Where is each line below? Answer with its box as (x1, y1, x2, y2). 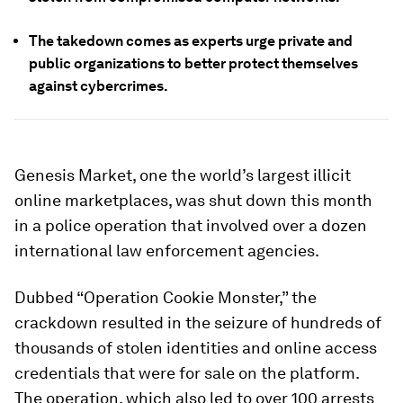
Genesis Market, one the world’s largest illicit (14, 166, 351, 184)
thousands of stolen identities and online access (14, 338, 377, 357)
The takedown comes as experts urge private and (29, 32, 353, 49)
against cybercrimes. (29, 77, 168, 94)
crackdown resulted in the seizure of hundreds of (14, 313, 381, 332)
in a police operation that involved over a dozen (14, 216, 367, 235)
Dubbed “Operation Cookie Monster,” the (14, 288, 317, 307)
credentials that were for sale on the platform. (14, 363, 359, 382)
